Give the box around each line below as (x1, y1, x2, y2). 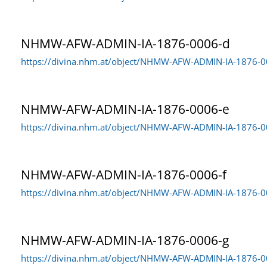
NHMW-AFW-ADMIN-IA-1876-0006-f (21, 166, 226, 183)
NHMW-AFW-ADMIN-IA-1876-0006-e (21, 100, 229, 117)
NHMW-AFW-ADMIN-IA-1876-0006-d (21, 35, 230, 52)
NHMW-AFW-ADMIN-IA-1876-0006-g (21, 231, 229, 249)
